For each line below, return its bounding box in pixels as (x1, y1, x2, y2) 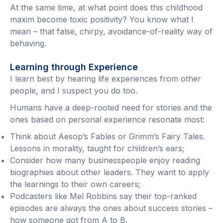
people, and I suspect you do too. (10, 86, 137, 96)
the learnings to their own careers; (10, 179, 140, 190)
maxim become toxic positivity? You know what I (10, 14, 194, 25)
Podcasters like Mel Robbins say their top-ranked (10, 191, 197, 202)
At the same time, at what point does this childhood (10, 2, 203, 13)
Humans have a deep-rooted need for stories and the (10, 103, 212, 113)
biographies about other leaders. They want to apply (10, 167, 209, 178)
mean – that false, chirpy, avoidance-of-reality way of (10, 26, 213, 37)
